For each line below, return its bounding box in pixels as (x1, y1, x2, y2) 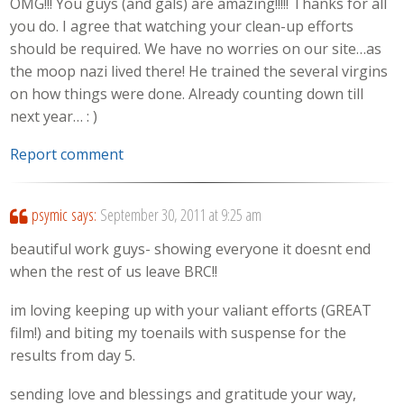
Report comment (10, 144, 124, 165)
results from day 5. (10, 345, 136, 366)
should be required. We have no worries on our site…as (10, 38, 382, 59)
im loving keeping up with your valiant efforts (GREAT (10, 300, 372, 321)
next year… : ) (10, 106, 98, 126)
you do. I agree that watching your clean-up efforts (10, 15, 354, 36)
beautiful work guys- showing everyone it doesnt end (10, 239, 372, 260)
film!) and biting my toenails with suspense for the (10, 323, 347, 344)
